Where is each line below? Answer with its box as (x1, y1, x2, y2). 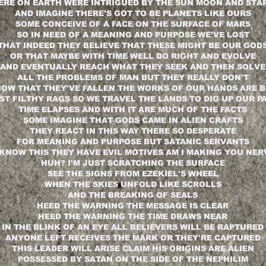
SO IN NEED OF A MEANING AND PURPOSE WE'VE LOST (16, 30, 249, 40)
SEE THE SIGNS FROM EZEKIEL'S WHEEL (47, 169, 218, 179)
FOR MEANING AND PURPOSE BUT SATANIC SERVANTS (16, 137, 249, 147)
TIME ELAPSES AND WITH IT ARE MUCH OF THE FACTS (18, 105, 247, 115)
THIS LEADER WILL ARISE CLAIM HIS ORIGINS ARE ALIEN (11, 244, 254, 254)
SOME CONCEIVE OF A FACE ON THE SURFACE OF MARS (15, 20, 251, 29)
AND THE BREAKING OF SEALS (68, 191, 198, 200)
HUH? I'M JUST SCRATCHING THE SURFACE (40, 159, 225, 168)
